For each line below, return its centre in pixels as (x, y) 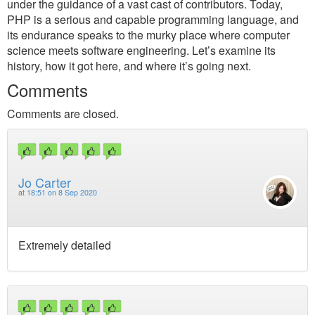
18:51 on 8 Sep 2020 (62, 193)
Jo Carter (45, 182)
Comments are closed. (63, 114)
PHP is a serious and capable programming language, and (153, 19)
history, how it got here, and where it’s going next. (129, 66)
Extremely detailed (65, 245)
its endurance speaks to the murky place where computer (148, 35)
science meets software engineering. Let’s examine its (141, 50)
